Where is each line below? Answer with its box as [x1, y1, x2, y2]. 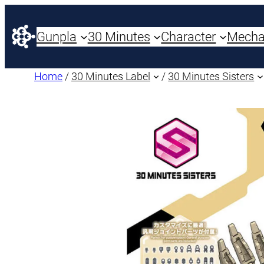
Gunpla [37, 29, 77, 44]
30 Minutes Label [71, 70, 150, 82]
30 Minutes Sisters [168, 70, 255, 82]
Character [161, 29, 216, 44]
